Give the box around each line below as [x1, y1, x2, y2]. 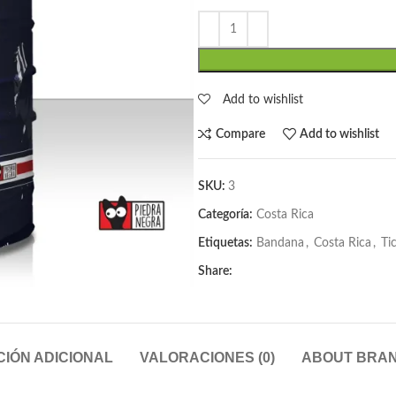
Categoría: [198, 209, 253, 221]
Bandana [256, 237, 304, 249]
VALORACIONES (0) [140, 350, 275, 365]
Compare [215, 127, 265, 141]
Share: [198, 265, 232, 278]
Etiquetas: [198, 237, 253, 249]
